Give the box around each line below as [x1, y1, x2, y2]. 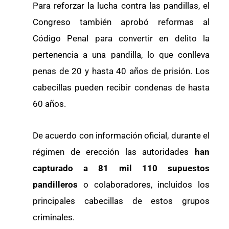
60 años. [33, 98, 66, 109]
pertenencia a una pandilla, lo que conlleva [33, 49, 210, 60]
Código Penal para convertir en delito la [33, 33, 210, 43]
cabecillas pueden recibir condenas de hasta [33, 82, 210, 93]
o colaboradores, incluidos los [83, 179, 210, 190]
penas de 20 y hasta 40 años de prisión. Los [33, 65, 210, 76]
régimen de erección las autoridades [33, 146, 195, 157]
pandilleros [33, 179, 83, 190]
